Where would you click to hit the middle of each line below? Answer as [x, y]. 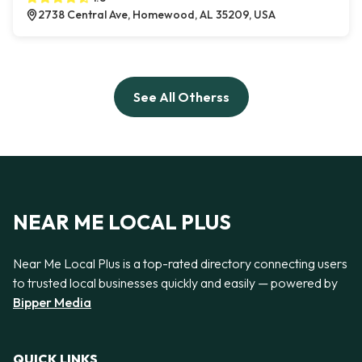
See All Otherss [181, 97]
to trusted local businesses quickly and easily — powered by [175, 282]
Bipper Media [52, 302]
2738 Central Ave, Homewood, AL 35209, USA [157, 15]
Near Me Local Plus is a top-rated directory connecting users [180, 263]
